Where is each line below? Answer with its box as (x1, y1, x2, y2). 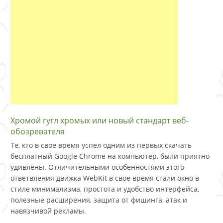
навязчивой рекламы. (10, 206, 86, 216)
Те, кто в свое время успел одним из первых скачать (10, 140, 192, 150)
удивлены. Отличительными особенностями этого (10, 162, 184, 172)
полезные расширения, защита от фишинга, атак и (10, 195, 187, 205)
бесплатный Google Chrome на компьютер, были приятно (10, 151, 210, 161)
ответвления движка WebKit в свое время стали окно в (10, 173, 199, 183)
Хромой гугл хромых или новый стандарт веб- (10, 115, 189, 126)
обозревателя (10, 126, 65, 137)
